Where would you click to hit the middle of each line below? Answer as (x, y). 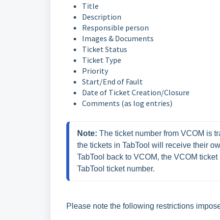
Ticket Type (102, 60)
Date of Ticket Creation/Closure (136, 92)
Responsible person (115, 27)
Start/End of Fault (112, 82)
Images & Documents (118, 38)
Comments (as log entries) (127, 103)
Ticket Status (105, 49)
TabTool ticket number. (116, 169)
